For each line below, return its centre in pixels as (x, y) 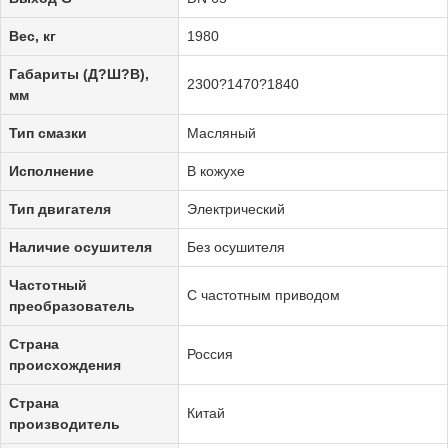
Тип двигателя (60, 208)
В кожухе (216, 170)
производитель (64, 423)
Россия (210, 353)
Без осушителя (236, 246)
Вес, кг (32, 35)
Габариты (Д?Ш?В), (79, 73)
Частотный (48, 284)
